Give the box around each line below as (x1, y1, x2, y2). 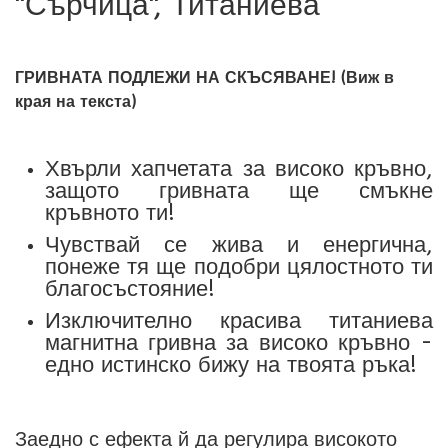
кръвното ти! (45, 200, 175, 226)
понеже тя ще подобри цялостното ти (45, 254, 433, 280)
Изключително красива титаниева (45, 308, 433, 334)
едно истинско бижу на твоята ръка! (45, 352, 417, 378)
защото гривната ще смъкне (45, 178, 433, 204)
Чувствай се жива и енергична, (45, 232, 433, 258)
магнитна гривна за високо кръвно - (45, 330, 433, 356)
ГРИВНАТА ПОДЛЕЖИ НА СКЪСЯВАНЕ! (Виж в (15, 68, 394, 87)
